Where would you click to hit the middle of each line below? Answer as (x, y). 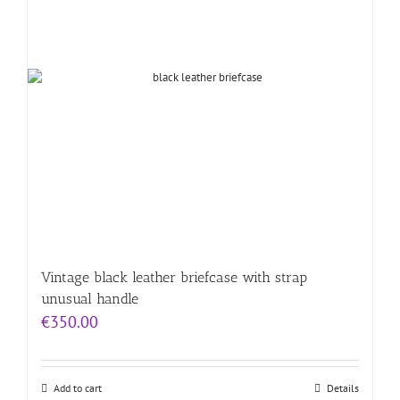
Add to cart (78, 388)
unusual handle (90, 299)
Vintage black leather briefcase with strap (174, 278)
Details (343, 388)
